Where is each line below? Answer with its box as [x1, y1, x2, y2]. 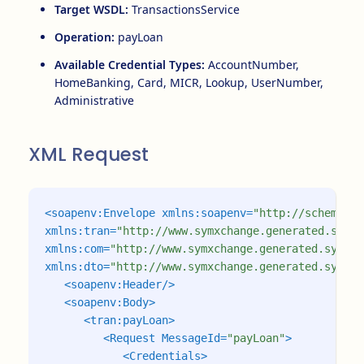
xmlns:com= [45, 242, 110, 255]
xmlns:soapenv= [162, 206, 253, 219]
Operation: [54, 29, 115, 45]
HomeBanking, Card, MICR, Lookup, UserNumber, [54, 75, 323, 90]
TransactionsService [128, 2, 240, 17]
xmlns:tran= [45, 224, 116, 237]
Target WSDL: [54, 2, 128, 17]
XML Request [28, 141, 149, 167]
